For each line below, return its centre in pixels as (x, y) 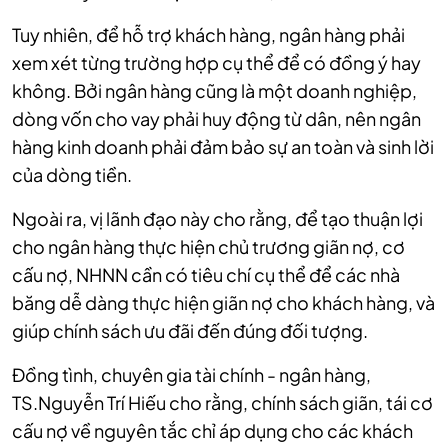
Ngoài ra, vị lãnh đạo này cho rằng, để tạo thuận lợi (217, 219)
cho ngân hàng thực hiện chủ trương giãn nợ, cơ (208, 247)
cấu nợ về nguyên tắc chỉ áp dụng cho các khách (212, 431)
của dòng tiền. (72, 175)
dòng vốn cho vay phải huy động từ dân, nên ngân (216, 119)
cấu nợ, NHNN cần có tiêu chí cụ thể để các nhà (206, 275)
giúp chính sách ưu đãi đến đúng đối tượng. (190, 331)
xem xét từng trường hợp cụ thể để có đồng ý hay (216, 63)
